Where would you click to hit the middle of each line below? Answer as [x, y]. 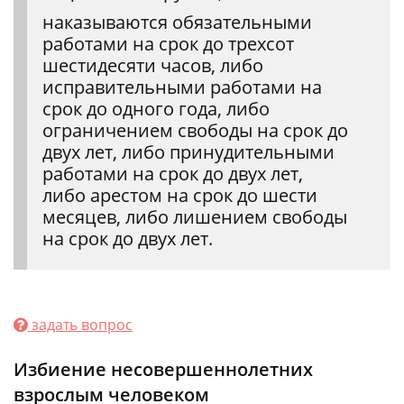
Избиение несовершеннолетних [163, 369]
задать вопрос [80, 324]
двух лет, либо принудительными [188, 151]
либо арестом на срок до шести [180, 195]
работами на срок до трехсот [168, 43]
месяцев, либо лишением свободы [195, 216]
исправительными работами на [182, 87]
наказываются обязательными [177, 22]
